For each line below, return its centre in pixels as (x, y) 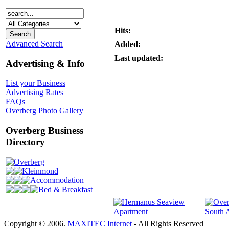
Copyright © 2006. (36, 224)
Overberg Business (44, 131)
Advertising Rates (35, 93)
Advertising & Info (45, 63)
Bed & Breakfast (65, 189)
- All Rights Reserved (168, 224)
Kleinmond (40, 171)
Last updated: (139, 58)
